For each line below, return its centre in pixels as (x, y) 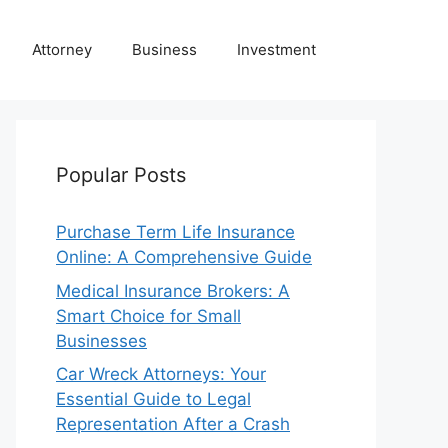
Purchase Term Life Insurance (175, 232)
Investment (276, 49)
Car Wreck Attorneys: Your (161, 374)
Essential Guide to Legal (153, 399)
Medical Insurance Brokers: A (173, 290)
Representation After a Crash (173, 424)
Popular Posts (121, 175)
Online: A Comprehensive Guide (184, 257)
